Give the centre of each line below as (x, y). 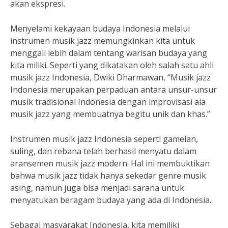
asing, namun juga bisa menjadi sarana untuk (97, 188)
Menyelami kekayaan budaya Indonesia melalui (100, 28)
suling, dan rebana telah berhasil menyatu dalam (103, 151)
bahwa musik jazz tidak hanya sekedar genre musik (108, 176)
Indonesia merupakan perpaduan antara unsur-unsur (113, 90)
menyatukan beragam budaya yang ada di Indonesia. (111, 200)
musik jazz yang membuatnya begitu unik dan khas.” (110, 114)
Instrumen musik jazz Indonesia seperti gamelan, (104, 139)
